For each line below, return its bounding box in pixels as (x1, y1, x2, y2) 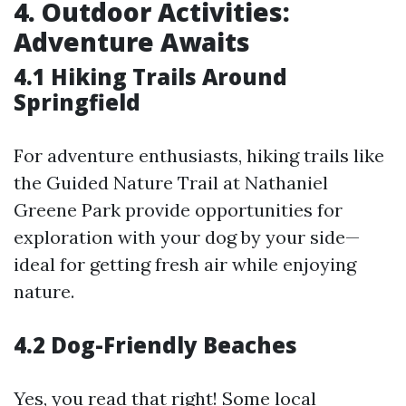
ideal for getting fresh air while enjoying (14, 253, 356, 275)
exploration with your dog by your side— (14, 226, 360, 248)
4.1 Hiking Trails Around (14, 62, 287, 92)
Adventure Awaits (14, 24, 250, 59)
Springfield (14, 87, 140, 117)
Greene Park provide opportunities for (14, 198, 343, 221)
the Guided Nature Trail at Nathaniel (14, 171, 328, 194)
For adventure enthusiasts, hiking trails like (14, 144, 384, 167)
